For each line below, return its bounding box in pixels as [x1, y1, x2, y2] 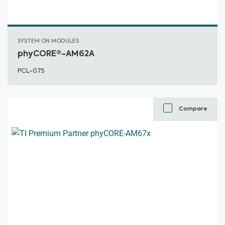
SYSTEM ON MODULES [18, 37, 79, 44]
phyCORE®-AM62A [18, 47, 94, 59]
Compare [179, 105, 207, 113]
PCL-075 [18, 66, 44, 75]
